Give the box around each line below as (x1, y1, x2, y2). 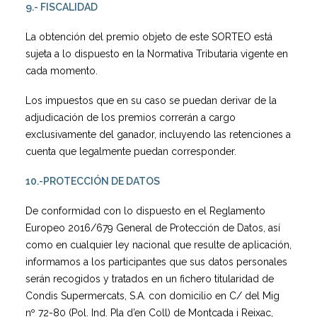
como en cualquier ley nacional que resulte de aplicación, (25, 239, 292, 250)
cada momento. (25, 65, 98, 76)
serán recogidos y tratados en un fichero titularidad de (25, 273, 274, 284)
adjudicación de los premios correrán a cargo (25, 112, 236, 123)
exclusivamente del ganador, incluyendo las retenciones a (25, 129, 291, 140)
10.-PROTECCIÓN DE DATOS (25, 175, 160, 187)
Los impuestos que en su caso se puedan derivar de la (25, 95, 277, 106)
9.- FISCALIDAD (25, 1, 98, 13)
